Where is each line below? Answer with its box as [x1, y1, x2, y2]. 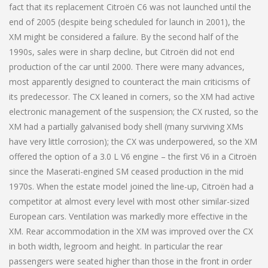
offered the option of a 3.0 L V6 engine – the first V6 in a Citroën [9, 150, 257, 162]
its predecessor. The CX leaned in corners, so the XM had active [9, 90, 255, 102]
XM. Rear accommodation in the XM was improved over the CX [9, 225, 253, 237]
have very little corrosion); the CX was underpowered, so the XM [9, 135, 257, 147]
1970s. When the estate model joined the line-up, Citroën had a [9, 180, 254, 192]
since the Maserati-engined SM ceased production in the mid [9, 165, 243, 177]
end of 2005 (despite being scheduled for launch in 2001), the [9, 16, 245, 28]
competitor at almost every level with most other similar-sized [9, 195, 249, 207]
